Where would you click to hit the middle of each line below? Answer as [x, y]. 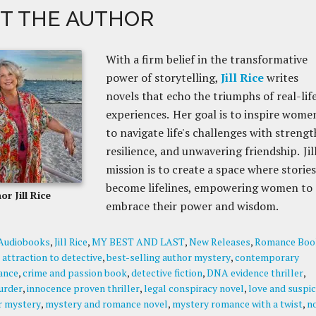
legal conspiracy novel [194, 288]
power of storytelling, [163, 78]
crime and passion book [74, 273]
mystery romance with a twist [237, 304]
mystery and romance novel [106, 304]
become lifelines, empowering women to [209, 188]
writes [281, 78]
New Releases [219, 242]
